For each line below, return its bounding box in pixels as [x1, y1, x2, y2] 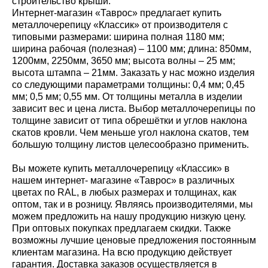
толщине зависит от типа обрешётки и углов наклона [12, 115, 247, 126]
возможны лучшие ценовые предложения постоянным [12, 235, 256, 245]
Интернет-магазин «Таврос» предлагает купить [12, 8, 221, 18]
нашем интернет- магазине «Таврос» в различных [12, 175, 234, 185]
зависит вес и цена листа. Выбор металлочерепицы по [12, 103, 255, 114]
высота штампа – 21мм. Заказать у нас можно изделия [12, 68, 255, 78]
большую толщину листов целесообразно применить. [12, 139, 249, 150]
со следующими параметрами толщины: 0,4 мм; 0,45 [12, 80, 245, 90]
